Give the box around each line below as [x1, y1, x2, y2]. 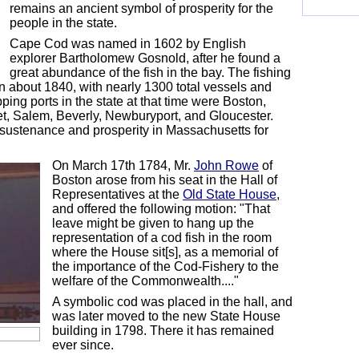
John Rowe [194, 159, 259, 172]
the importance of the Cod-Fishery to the [52, 260, 279, 273]
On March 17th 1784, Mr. [52, 159, 194, 172]
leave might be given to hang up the [52, 216, 254, 230]
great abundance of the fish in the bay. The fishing [10, 66, 291, 79]
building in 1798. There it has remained [52, 324, 274, 337]
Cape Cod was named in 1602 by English [10, 37, 246, 50]
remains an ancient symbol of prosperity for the [10, 2, 273, 15]
